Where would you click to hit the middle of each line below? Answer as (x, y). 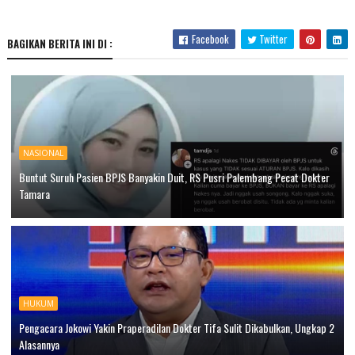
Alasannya (39, 344)
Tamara (34, 193)
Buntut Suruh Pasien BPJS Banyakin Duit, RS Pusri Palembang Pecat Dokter (174, 177)
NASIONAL (43, 153)
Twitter (273, 38)
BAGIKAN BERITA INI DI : (59, 43)
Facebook (210, 38)
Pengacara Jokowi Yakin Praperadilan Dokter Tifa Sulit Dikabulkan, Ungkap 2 (176, 327)
